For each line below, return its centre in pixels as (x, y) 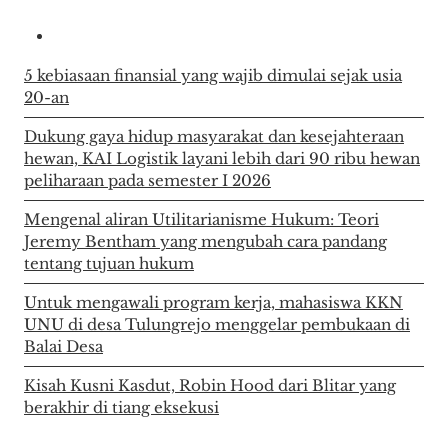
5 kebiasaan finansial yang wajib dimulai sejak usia (213, 76)
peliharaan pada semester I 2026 (147, 181)
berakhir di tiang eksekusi (121, 408)
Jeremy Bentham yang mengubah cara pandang (205, 242)
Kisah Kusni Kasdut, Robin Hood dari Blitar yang (210, 386)
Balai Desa (63, 347)
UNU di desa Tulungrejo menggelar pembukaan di (217, 325)
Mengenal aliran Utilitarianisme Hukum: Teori (201, 220)
